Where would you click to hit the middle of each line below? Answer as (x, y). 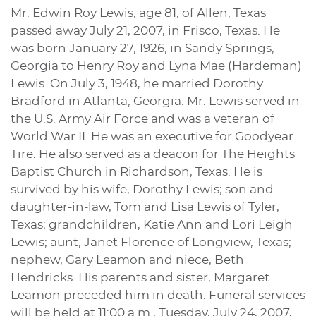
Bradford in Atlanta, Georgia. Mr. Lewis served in (155, 102)
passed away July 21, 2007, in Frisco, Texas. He (145, 31)
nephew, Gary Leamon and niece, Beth (127, 260)
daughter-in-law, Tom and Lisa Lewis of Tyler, (145, 207)
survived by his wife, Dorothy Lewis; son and (142, 190)
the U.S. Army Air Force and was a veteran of (142, 119)
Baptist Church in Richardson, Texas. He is (136, 172)
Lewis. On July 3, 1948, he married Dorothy (137, 84)
